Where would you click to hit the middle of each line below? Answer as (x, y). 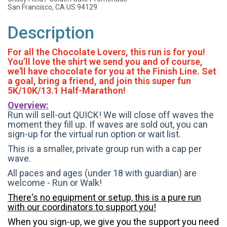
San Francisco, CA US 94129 (52, 7)
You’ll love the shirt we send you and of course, (105, 62)
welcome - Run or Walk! (56, 183)
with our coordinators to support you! (82, 207)
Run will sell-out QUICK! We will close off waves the (111, 115)
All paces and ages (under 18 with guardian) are (102, 173)
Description (51, 33)
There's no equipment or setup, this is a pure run (104, 198)
